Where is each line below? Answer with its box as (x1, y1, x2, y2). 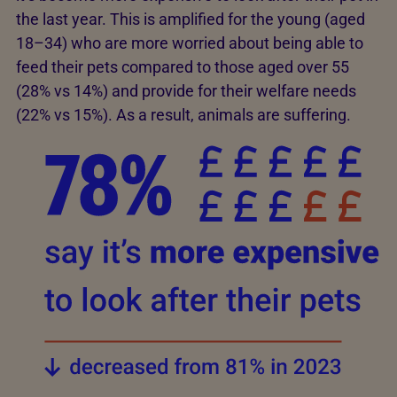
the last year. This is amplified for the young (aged (16, 10, 365, 29)
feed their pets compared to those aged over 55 (16, 58, 349, 77)
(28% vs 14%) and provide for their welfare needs (16, 82, 356, 101)
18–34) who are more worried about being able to (16, 34, 363, 53)
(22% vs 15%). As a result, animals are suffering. (16, 105, 351, 125)
